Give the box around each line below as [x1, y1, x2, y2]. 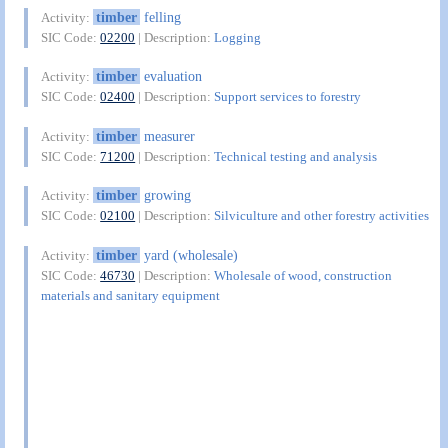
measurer [139, 127, 195, 144]
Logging [214, 29, 262, 45]
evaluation [139, 68, 202, 85]
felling [139, 8, 181, 25]
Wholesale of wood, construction [214, 267, 393, 283]
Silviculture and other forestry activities [214, 208, 430, 224]
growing [139, 187, 191, 204]
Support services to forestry [214, 89, 362, 105]
